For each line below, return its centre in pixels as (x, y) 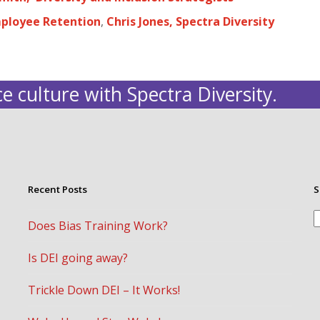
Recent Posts (57, 189)
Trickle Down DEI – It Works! (104, 290)
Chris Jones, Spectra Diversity (190, 21)
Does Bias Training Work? (98, 226)
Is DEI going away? (78, 258)
